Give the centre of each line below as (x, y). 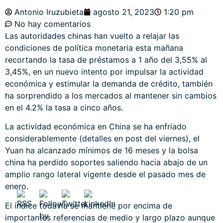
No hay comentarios (53, 24)
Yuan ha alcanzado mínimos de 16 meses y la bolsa (102, 151)
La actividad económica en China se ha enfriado (96, 127)
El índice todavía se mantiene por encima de (89, 205)
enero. (17, 186)
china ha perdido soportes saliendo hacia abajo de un (106, 163)
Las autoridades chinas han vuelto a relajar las (92, 36)
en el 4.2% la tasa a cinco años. (64, 108)
